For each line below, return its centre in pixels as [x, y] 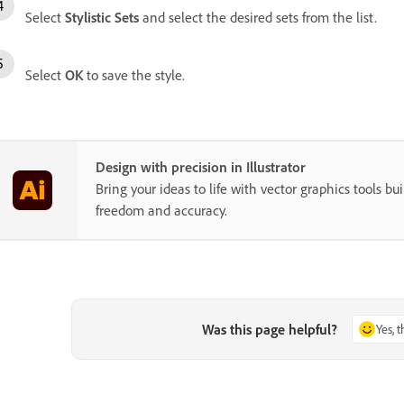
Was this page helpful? [270, 329]
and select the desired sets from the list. [258, 17]
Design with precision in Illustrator [201, 166]
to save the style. [134, 74]
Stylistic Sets [102, 17]
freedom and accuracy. [161, 210]
